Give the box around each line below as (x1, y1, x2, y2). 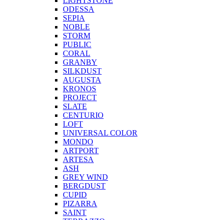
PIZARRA (63, 199, 97, 208)
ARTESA (63, 155, 94, 164)
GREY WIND (63, 173, 108, 182)
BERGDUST (63, 182, 106, 191)
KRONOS (63, 84, 96, 93)
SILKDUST (63, 67, 102, 76)
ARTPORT (63, 146, 99, 155)
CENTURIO (63, 111, 104, 120)
